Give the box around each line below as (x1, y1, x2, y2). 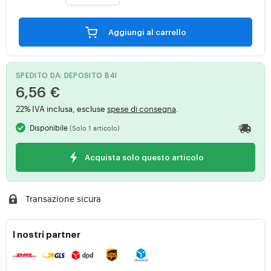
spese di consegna (107, 103, 176, 114)
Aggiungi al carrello (146, 28, 186, 37)
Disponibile (30, 123, 70, 133)
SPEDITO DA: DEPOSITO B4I (16, 72, 117, 80)
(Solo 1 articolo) (70, 123, 120, 133)
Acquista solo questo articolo (84, 154, 204, 162)
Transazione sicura (25, 193, 101, 204)
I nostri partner (13, 230, 80, 240)
